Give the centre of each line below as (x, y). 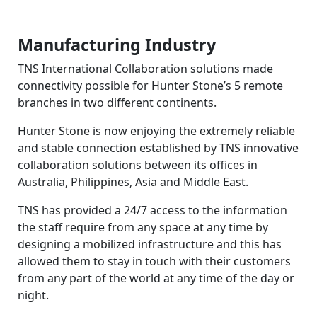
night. (33, 295)
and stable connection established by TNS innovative (158, 148)
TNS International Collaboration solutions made (145, 68)
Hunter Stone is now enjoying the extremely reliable (156, 131)
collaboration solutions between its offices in (138, 165)
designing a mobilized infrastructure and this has (150, 244)
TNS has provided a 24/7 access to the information (152, 210)
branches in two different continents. (117, 102)
